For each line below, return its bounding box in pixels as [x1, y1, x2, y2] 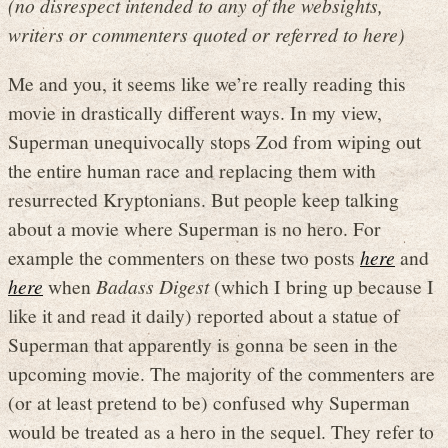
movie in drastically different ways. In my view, [8, 98, 382, 125]
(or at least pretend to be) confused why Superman [8, 388, 410, 415]
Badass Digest [96, 272, 209, 299]
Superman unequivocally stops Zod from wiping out [8, 127, 421, 154]
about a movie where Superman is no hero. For [8, 214, 381, 241]
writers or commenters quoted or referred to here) [8, 21, 405, 48]
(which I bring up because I [209, 272, 434, 299]
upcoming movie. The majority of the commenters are [8, 359, 435, 386]
